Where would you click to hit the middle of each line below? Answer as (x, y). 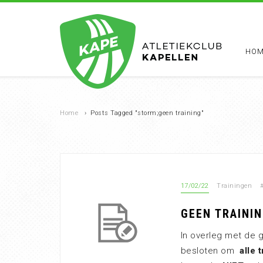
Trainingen (234, 186)
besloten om (210, 251)
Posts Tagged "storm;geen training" (147, 113)
